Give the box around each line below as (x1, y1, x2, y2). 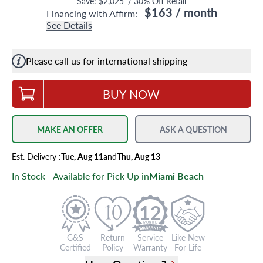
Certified (59, 241, 91, 253)
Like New (171, 231, 205, 243)
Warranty (133, 241, 167, 253)
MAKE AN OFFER (37, 123, 103, 135)
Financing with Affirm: (46, 6, 144, 20)
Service (137, 231, 163, 243)
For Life (174, 241, 201, 253)
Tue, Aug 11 (61, 150, 103, 162)
